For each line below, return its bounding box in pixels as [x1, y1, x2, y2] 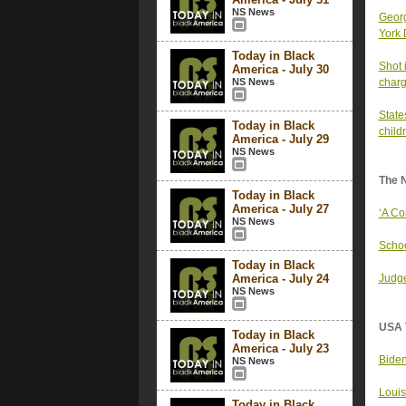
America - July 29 [231, 132, 329, 146]
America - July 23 [231, 342, 329, 355]
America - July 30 [231, 63, 329, 76]
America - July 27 [231, 202, 329, 216]
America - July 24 [231, 272, 329, 285]
